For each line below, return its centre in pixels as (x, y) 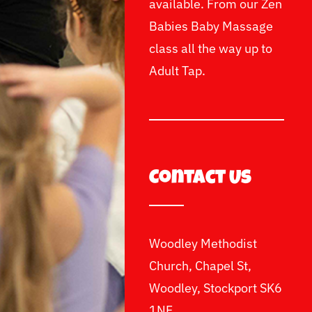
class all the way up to (211, 49)
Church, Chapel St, (201, 266)
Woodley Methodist (203, 244)
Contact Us (201, 179)
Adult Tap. (178, 71)
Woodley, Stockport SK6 (216, 288)
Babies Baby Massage (211, 26)
